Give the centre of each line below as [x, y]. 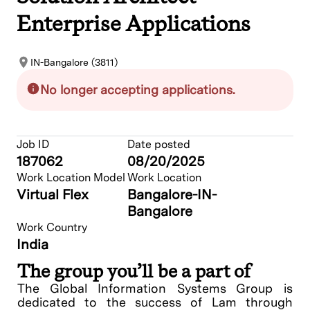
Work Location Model [71, 178]
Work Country [52, 228]
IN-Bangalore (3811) [74, 63]
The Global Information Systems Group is [155, 289]
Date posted [159, 145]
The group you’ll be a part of [134, 271]
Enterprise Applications [134, 23]
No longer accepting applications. [138, 90]
